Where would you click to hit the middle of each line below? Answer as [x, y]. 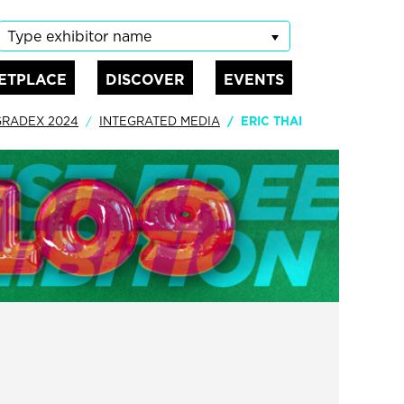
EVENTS [254, 79]
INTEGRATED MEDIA [160, 121]
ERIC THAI [271, 121]
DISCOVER [145, 79]
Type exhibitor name [79, 36]
